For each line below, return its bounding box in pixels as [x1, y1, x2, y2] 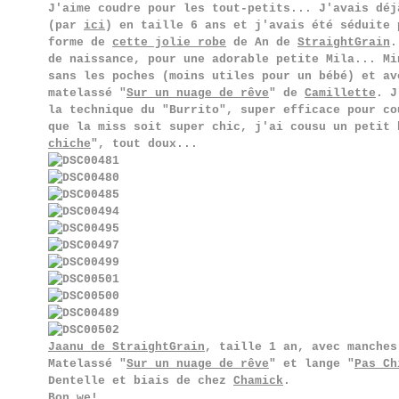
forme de [48, 36, 112, 49]
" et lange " [269, 357, 354, 370]
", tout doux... [91, 137, 198, 151]
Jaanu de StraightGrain [48, 340, 205, 354]
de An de [226, 36, 297, 49]
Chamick [233, 374, 283, 387]
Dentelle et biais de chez [48, 374, 233, 387]
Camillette [305, 86, 376, 100]
